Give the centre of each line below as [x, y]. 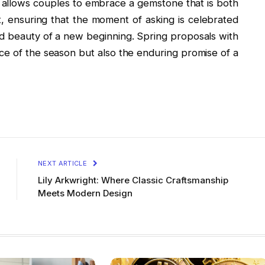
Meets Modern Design [85, 193]
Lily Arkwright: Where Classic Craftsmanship [133, 180]
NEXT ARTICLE [64, 164]
